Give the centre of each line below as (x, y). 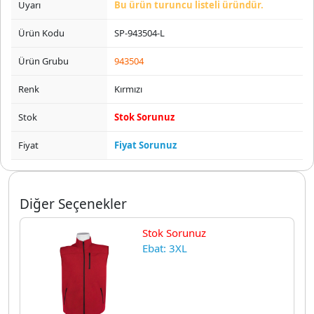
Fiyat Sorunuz (146, 145)
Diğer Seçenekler (73, 204)
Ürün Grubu (43, 61)
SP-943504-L (140, 33)
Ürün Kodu (41, 33)
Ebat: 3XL (165, 248)
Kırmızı (129, 89)
